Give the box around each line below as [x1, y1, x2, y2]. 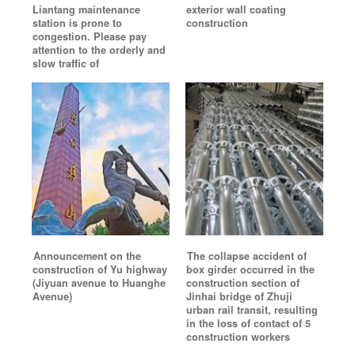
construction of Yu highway [32, 261, 167, 277]
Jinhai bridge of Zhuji [186, 288, 292, 303]
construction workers [186, 329, 290, 344]
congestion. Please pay [32, 29, 147, 44]
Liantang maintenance [32, 2, 140, 17]
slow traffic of [32, 55, 99, 71]
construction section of [186, 275, 300, 290]
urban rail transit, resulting [186, 302, 318, 317]
